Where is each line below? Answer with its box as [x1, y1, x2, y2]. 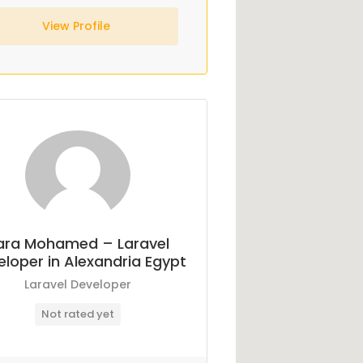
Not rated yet [41, 306, 115, 322]
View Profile [41, 18, 113, 34]
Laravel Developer [24, 276, 132, 293]
